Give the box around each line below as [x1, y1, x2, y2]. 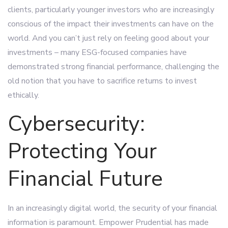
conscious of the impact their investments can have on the [8, 18, 214, 30]
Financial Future [8, 164, 163, 193]
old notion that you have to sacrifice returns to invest [8, 75, 197, 87]
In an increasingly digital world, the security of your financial [8, 203, 217, 214]
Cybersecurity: [8, 109, 145, 138]
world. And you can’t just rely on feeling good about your [8, 33, 209, 44]
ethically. [8, 90, 39, 101]
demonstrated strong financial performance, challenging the [8, 61, 219, 72]
